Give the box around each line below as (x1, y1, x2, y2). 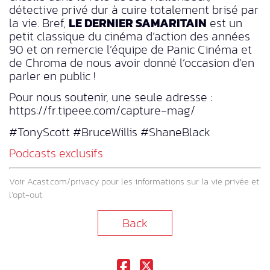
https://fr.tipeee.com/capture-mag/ (9, 101, 195, 120)
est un (207, 13, 242, 32)
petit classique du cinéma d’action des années (9, 27, 250, 45)
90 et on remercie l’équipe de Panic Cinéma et (9, 40, 252, 58)
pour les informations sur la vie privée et (99, 174, 259, 189)
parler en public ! (9, 66, 95, 85)
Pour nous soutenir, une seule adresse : (9, 88, 212, 107)
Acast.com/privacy (27, 174, 99, 189)
